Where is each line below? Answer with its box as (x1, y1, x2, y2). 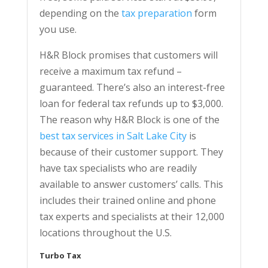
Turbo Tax (39, 249, 81, 261)
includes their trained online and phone (39, 193, 216, 207)
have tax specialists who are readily (39, 161, 197, 175)
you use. (39, 22, 77, 36)
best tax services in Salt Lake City (39, 129, 187, 142)
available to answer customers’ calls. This (39, 177, 223, 191)
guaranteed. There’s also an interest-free (39, 80, 225, 94)
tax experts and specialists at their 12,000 (39, 209, 224, 223)
